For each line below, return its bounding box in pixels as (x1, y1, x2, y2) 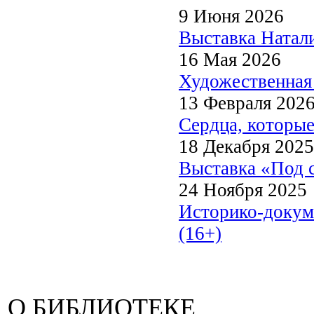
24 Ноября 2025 (179, 179, 307, 200)
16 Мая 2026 (179, 48, 281, 70)
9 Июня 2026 (179, 5, 284, 27)
